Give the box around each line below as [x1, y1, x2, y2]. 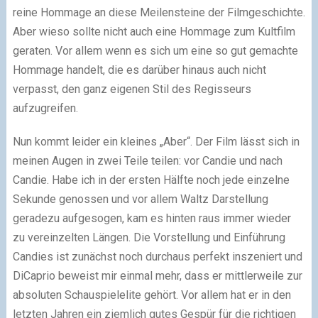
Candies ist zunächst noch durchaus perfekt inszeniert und [12, 250, 302, 264]
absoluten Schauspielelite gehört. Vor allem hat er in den [12, 288, 291, 302]
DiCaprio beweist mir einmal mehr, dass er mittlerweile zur [12, 269, 302, 283]
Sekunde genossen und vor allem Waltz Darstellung [12, 192, 268, 207]
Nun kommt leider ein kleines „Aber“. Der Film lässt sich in [12, 135, 300, 149]
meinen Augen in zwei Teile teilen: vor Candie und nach [12, 154, 283, 168]
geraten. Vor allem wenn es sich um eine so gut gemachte [12, 44, 298, 58]
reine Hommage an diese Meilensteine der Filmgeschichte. [12, 6, 305, 20]
